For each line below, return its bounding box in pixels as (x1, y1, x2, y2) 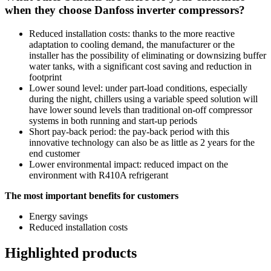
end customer (29, 148, 80, 158)
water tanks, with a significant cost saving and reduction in (29, 60, 252, 71)
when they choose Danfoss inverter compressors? (5, 4, 245, 17)
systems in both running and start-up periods (29, 115, 197, 126)
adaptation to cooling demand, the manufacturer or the (29, 39, 235, 50)
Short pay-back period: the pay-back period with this (29, 126, 229, 137)
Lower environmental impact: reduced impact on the (29, 158, 228, 169)
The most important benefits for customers (5, 190, 178, 201)
